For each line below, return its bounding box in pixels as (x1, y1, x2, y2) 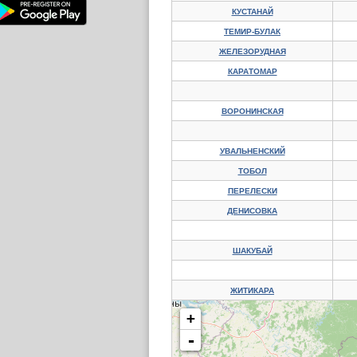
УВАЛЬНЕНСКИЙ (219, 147, 285, 155)
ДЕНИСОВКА (227, 206, 277, 215)
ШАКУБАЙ (232, 246, 273, 255)
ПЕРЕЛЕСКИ (227, 186, 277, 195)
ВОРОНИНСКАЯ (221, 107, 284, 116)
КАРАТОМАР (227, 67, 277, 76)
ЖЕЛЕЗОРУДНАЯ (218, 47, 286, 56)
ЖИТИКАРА (230, 286, 274, 295)
